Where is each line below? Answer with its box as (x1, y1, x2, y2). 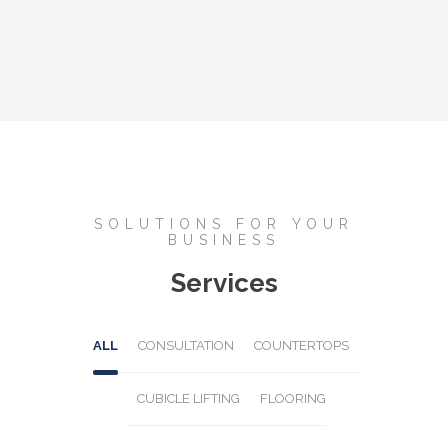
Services (170, 268, 278, 299)
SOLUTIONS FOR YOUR (94, 216, 354, 233)
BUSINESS (168, 232, 280, 249)
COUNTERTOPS (254, 338, 349, 354)
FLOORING (259, 391, 326, 407)
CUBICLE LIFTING (136, 391, 240, 407)
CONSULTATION (138, 338, 234, 354)
